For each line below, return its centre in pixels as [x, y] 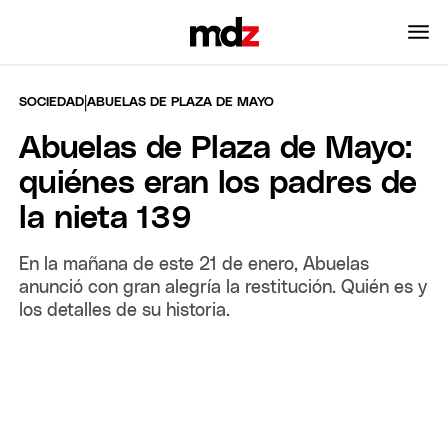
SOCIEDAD [52, 102]
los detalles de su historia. [125, 310]
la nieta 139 [106, 218]
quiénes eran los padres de [218, 183]
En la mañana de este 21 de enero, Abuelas [194, 264]
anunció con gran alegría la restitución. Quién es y [223, 287]
